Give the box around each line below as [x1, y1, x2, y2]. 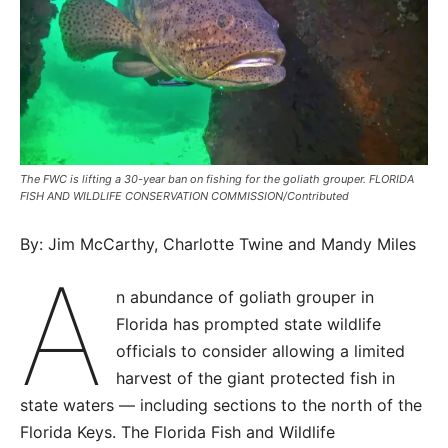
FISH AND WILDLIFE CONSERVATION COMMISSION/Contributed [20, 189, 349, 204]
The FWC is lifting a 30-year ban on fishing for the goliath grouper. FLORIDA [20, 172, 414, 187]
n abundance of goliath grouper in [116, 287, 375, 308]
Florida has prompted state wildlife [116, 314, 382, 335]
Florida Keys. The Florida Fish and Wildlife [20, 422, 335, 443]
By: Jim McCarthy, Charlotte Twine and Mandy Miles [20, 234, 416, 255]
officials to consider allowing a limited [116, 341, 406, 362]
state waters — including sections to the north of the [20, 395, 422, 416]
